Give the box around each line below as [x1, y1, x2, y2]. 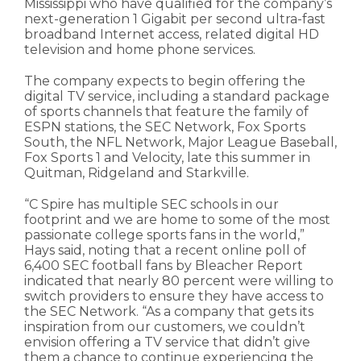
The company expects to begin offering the [24, 73, 305, 89]
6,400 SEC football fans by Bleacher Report [24, 258, 303, 274]
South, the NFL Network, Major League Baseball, [24, 135, 337, 151]
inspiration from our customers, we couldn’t [24, 319, 305, 335]
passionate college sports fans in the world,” [24, 227, 305, 243]
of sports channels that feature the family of [24, 104, 309, 120]
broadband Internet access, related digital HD [24, 27, 319, 43]
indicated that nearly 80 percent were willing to [24, 273, 334, 289]
